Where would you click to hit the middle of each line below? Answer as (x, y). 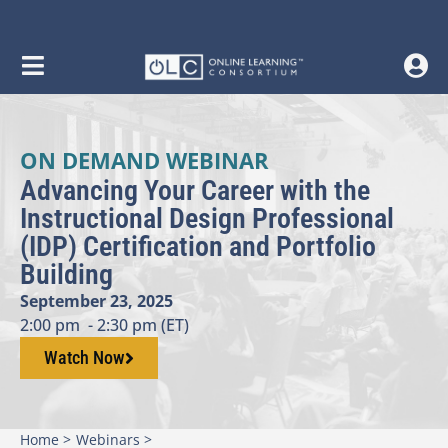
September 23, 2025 (96, 301)
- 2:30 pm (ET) (138, 325)
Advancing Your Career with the (195, 190)
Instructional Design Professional (207, 218)
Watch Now (84, 357)
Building (66, 274)
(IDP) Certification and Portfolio (198, 246)
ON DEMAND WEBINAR (144, 160)
